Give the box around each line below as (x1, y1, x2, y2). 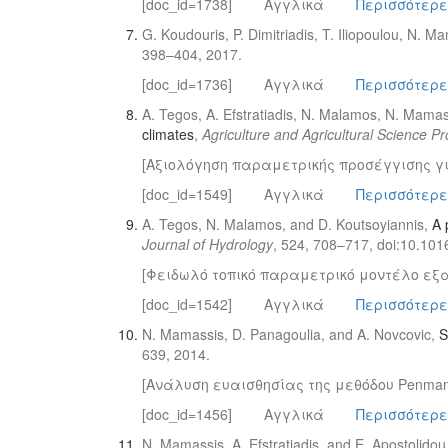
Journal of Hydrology (142, 234, 273, 254)
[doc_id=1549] (142, 184, 232, 204)
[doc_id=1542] (142, 294, 232, 314)
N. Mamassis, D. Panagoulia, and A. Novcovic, (142, 324, 439, 344)
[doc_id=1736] (142, 74, 232, 94)
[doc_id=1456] (142, 404, 232, 424)
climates (142, 124, 194, 144)
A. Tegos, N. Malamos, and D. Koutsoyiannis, (142, 214, 432, 234)
